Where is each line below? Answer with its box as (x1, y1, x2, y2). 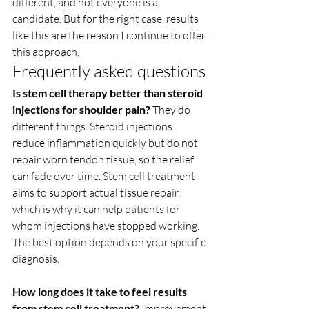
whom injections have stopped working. (12, 219, 201, 233)
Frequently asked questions (12, 61, 206, 82)
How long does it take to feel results (12, 285, 189, 299)
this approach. (12, 45, 79, 59)
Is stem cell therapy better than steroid (12, 86, 205, 100)
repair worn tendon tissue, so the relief (12, 152, 196, 167)
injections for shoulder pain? (12, 103, 150, 117)
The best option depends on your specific (12, 235, 208, 250)
